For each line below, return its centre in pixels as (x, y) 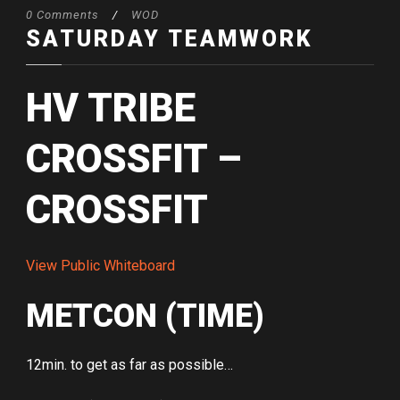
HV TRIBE (111, 108)
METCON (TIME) (145, 317)
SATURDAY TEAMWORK (169, 39)
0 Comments (62, 15)
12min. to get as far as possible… (129, 365)
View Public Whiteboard (100, 266)
